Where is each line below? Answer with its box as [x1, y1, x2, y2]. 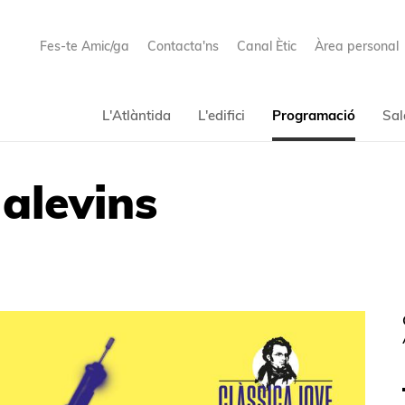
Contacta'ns [146, 38, 219, 54]
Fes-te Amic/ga [39, 38, 129, 54]
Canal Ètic [236, 38, 297, 54]
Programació [271, 107, 355, 124]
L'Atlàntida [101, 107, 171, 124]
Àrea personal [314, 38, 399, 54]
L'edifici [197, 107, 245, 124]
